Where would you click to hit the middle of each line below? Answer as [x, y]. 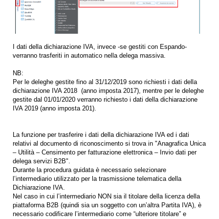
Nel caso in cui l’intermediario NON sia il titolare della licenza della [106, 196]
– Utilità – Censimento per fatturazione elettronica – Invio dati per [105, 152]
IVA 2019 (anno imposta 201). [55, 108]
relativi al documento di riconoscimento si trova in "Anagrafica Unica [109, 143]
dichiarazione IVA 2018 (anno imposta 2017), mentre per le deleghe [108, 90]
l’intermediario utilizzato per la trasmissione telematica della [97, 178]
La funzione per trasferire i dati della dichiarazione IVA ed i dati [101, 134]
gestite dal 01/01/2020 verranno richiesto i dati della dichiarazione [105, 99]
